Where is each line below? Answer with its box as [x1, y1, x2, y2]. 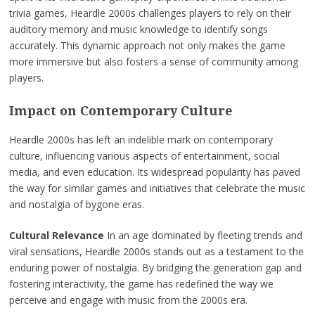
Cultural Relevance [8, 228, 104, 242]
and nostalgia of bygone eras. [8, 197, 144, 211]
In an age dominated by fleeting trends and [103, 228, 302, 242]
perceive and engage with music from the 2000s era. [8, 292, 247, 307]
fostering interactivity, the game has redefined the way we [8, 276, 274, 290]
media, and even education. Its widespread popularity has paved [8, 165, 300, 179]
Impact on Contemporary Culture [8, 103, 233, 118]
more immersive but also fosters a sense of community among [8, 54, 298, 68]
